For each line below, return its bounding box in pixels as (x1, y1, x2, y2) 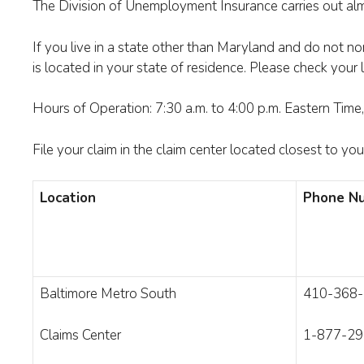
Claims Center (40, 325, 121, 344)
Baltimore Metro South (40, 284, 176, 303)
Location (40, 188, 96, 207)
